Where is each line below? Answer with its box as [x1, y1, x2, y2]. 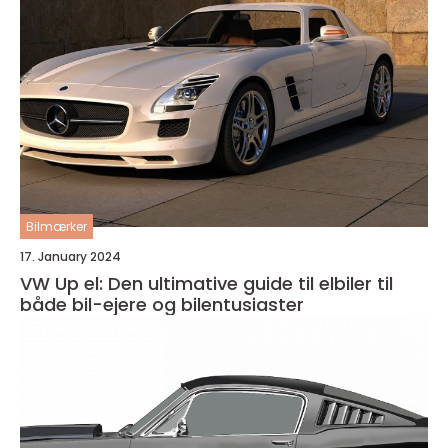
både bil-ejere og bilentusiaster [20, 291, 304, 317]
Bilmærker [26, 217, 87, 235]
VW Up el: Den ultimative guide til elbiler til [20, 270, 393, 296]
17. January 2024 [20, 247, 121, 265]
